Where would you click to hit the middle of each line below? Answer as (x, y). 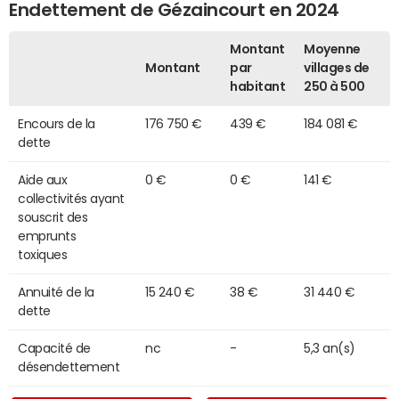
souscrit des (53, 217)
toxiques (43, 254)
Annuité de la (56, 292)
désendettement (69, 366)
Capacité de (54, 348)
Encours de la (57, 123)
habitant (258, 86)
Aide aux (43, 179)
